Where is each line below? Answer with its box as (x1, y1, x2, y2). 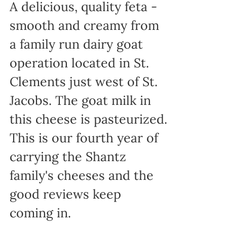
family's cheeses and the (9, 167, 154, 183)
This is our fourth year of (9, 129, 158, 146)
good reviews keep (9, 185, 121, 202)
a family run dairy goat (9, 35, 143, 52)
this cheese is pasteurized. (9, 110, 167, 127)
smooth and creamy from (9, 17, 159, 33)
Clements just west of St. (9, 73, 158, 90)
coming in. (9, 204, 78, 221)
